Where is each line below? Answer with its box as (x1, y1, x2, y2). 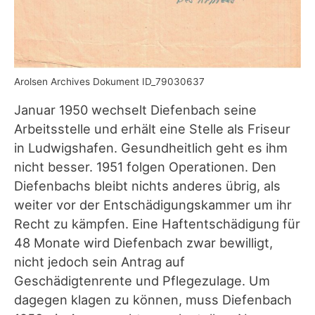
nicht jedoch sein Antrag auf (14, 253, 185, 269)
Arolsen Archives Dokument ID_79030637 (14, 76, 205, 88)
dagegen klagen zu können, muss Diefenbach (14, 291, 292, 307)
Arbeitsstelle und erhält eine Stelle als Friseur (14, 120, 290, 136)
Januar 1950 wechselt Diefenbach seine (14, 101, 257, 117)
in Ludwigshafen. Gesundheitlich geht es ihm (14, 139, 288, 155)
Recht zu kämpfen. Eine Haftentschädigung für (14, 215, 300, 231)
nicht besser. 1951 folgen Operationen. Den (14, 158, 276, 174)
